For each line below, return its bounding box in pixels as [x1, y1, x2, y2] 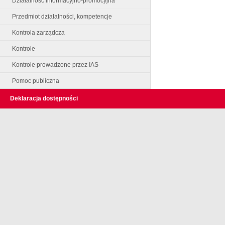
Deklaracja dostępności [10, 95, 78, 102]
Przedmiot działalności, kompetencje [12, 13, 112, 20]
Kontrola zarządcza [12, 29, 65, 36]
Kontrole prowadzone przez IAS [12, 61, 98, 68]
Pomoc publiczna [12, 77, 59, 84]
